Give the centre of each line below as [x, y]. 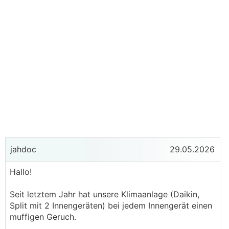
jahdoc [22, 149]
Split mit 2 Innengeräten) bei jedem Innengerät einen [111, 205]
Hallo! [22, 172]
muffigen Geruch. [43, 217]
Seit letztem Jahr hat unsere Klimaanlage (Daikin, [105, 194]
